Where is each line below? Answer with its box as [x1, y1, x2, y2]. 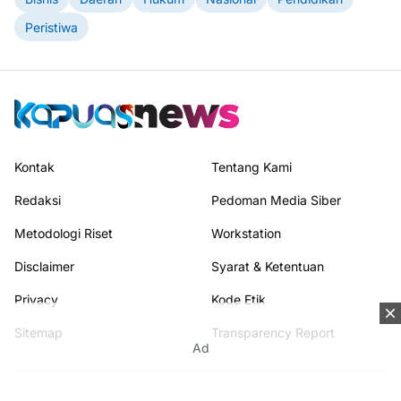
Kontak [14, 159, 55, 175]
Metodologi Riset [14, 226, 113, 242]
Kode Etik [211, 292, 266, 308]
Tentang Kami [211, 159, 292, 175]
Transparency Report [211, 325, 335, 341]
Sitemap [14, 325, 63, 341]
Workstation [211, 226, 281, 242]
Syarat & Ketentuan [211, 259, 324, 275]
